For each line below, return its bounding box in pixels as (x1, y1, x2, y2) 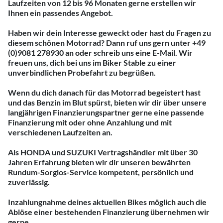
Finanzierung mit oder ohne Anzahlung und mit (8, 117, 172, 127)
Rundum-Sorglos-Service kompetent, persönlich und (8, 167, 194, 177)
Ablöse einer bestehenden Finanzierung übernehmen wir (8, 207, 210, 217)
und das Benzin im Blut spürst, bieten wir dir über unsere (8, 98, 207, 107)
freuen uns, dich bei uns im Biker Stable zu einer (8, 58, 176, 67)
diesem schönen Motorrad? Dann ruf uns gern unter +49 (8, 38, 206, 47)
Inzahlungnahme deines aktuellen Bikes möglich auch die (8, 197, 207, 207)
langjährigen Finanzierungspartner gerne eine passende (8, 108, 204, 117)
